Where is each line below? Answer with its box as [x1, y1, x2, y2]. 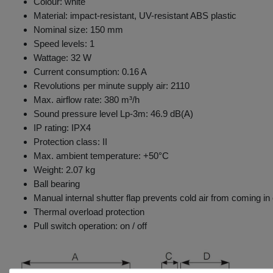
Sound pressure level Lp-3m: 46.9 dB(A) [34, 108, 193, 119]
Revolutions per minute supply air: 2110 [34, 80, 190, 91]
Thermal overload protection [34, 206, 144, 217]
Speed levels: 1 [34, 38, 94, 49]
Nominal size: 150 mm [34, 24, 123, 35]
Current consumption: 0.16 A [34, 66, 147, 77]
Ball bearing [34, 178, 80, 189]
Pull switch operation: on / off [34, 220, 147, 231]
